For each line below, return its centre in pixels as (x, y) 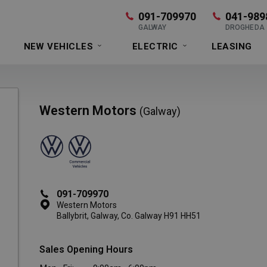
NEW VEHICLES (58, 46)
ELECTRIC (155, 46)
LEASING (232, 46)
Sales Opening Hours (86, 249)
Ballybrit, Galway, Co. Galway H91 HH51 (128, 216)
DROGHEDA (245, 28)
